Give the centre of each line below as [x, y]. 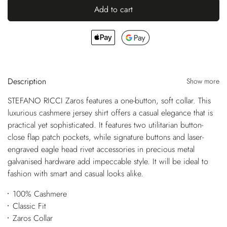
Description [27, 81]
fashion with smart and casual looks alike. [75, 173]
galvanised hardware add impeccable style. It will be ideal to [108, 161]
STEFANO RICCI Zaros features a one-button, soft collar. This [109, 100]
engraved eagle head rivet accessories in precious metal [101, 149]
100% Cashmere [40, 194]
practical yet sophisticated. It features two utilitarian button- [105, 125]
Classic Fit [29, 206]
